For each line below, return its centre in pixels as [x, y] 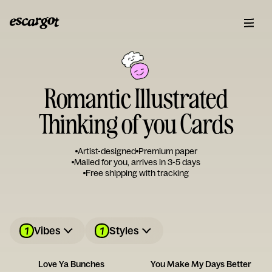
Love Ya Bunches [71, 264]
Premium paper [168, 151]
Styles [124, 230]
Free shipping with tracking [137, 173]
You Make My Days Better [201, 264]
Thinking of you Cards [136, 123]
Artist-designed [107, 151]
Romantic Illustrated [136, 97]
